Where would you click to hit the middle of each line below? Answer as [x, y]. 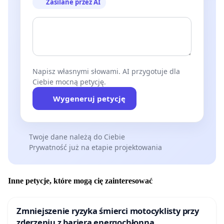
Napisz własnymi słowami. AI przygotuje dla [106, 71]
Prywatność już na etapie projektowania [95, 147]
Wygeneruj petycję [89, 98]
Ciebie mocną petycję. [69, 81]
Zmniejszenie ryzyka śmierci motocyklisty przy [108, 210]
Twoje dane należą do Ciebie [77, 136]
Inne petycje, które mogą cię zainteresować [80, 180]
